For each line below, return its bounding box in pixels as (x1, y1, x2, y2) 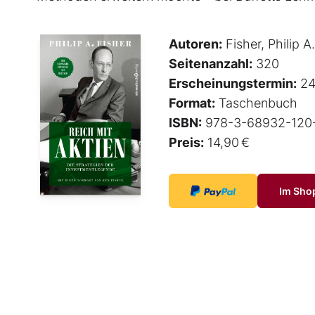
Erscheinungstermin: (169, 76, 297, 91)
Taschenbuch (215, 96, 297, 111)
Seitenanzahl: (169, 56, 252, 72)
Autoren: (169, 37, 222, 52)
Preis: (169, 135, 204, 150)
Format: (169, 96, 215, 111)
